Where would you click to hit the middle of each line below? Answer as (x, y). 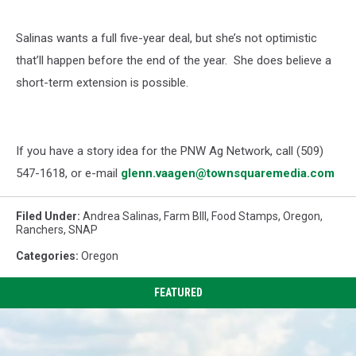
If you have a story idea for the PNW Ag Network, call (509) (170, 151)
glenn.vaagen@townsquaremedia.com (228, 173)
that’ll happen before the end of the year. (125, 60)
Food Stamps (245, 216)
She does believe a (282, 60)
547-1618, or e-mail (68, 173)
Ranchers (40, 230)
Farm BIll (185, 216)
